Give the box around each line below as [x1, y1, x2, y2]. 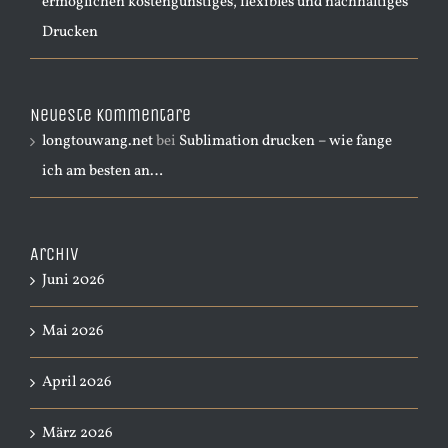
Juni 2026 [42, 270, 105, 291]
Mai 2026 [42, 321, 104, 342]
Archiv [30, 243, 79, 265]
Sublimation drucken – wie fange [179, 131, 392, 152]
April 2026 [42, 372, 112, 393]
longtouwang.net [42, 131, 153, 152]
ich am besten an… [42, 161, 163, 182]
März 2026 [42, 423, 113, 444]
